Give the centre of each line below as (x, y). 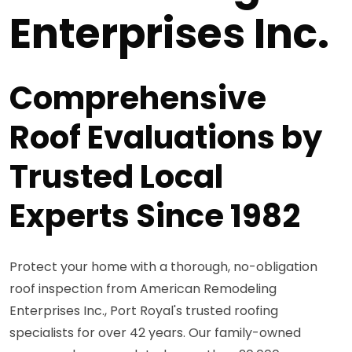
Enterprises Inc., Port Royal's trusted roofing (144, 310)
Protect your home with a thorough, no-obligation (163, 266)
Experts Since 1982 (155, 216)
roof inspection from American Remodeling (143, 288)
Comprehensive (138, 98)
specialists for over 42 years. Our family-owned (155, 332)
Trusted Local (116, 176)
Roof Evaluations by (166, 137)
